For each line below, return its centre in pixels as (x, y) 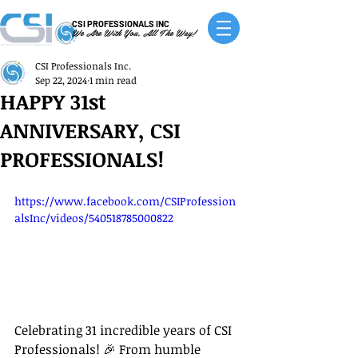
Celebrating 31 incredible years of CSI (125, 330)
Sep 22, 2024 (61, 80)
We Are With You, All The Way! (133, 32)
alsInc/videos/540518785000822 (94, 218)
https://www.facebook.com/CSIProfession (125, 201)
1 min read (113, 80)
